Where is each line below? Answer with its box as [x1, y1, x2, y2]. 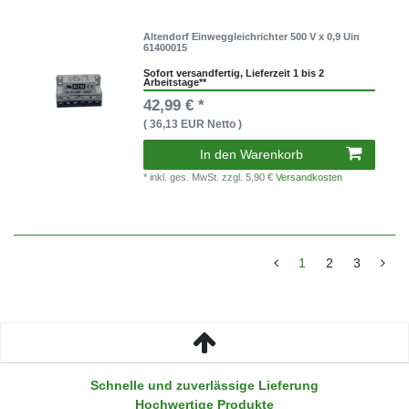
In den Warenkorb [200, 147, 303, 163]
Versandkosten [276, 172, 343, 184]
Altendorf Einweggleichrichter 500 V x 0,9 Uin [143, 31, 361, 43]
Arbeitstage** [143, 76, 207, 88]
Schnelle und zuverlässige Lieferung [90, 378, 319, 393]
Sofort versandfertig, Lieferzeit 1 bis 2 [143, 67, 325, 79]
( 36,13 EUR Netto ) [143, 118, 243, 131]
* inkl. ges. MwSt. [143, 172, 223, 184]
